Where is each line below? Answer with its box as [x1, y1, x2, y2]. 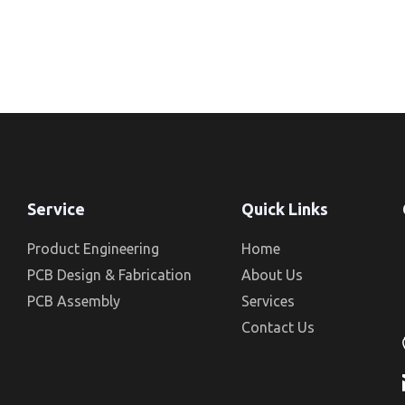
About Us [241, 266, 304, 283]
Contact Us [241, 318, 316, 335]
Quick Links [241, 199, 329, 218]
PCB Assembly [27, 292, 121, 309]
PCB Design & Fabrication [27, 266, 193, 283]
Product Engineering [27, 240, 160, 257]
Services [241, 292, 296, 309]
